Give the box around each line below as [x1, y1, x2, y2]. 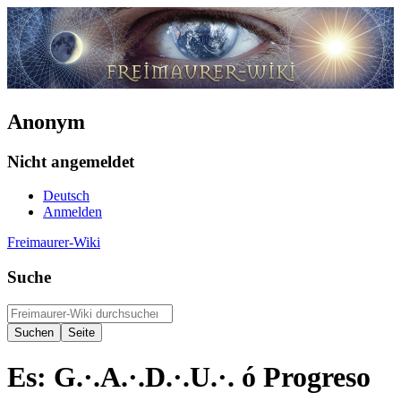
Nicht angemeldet [7, 151, 134, 171]
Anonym [7, 109, 85, 133]
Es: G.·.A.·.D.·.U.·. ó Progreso [7, 361, 371, 394]
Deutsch [43, 188, 90, 204]
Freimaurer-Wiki [7, 235, 100, 251]
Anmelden [43, 204, 102, 220]
